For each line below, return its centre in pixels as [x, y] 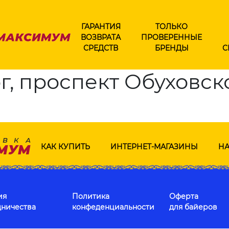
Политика [91, 196]
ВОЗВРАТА [101, 37]
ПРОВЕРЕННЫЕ [171, 37]
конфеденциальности [113, 207]
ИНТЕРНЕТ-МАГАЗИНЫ [154, 146]
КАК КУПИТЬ [65, 146]
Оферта [184, 196]
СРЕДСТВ [101, 48]
